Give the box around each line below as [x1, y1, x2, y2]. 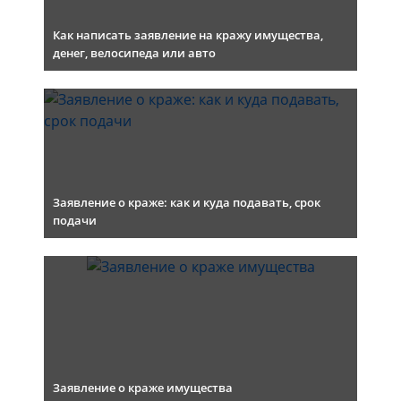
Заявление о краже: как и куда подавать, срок [53, 194, 320, 210]
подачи [53, 212, 97, 228]
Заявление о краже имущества [53, 380, 233, 396]
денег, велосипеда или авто [53, 45, 216, 61]
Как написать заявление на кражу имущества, [53, 27, 323, 43]
